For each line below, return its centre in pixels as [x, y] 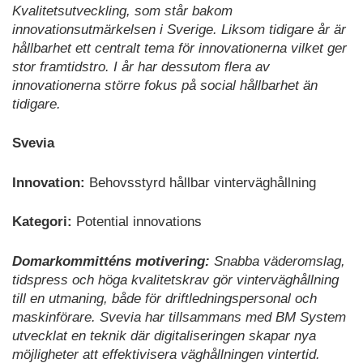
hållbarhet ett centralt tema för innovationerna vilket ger [179, 48]
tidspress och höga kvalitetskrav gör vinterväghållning [175, 280]
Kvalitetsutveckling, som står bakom [122, 11]
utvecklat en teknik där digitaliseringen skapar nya [164, 335]
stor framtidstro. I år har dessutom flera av [141, 66]
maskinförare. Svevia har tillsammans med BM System [179, 317]
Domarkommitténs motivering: [111, 261]
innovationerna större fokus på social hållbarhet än [165, 85]
